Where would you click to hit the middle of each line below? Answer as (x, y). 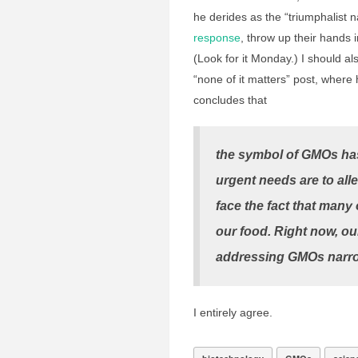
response (217, 38)
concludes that (230, 100)
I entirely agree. (233, 312)
